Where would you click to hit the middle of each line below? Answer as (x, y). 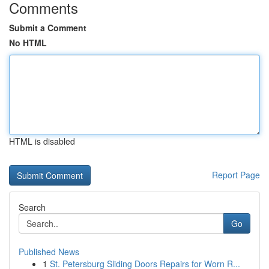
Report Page (236, 175)
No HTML (28, 43)
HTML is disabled (42, 141)
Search (32, 207)
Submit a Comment (48, 28)
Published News (49, 252)
